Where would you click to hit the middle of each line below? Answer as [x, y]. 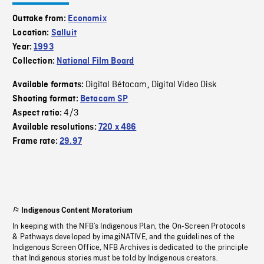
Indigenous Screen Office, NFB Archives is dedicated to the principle [131, 248]
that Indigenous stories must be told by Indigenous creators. [115, 258]
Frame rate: [36, 142]
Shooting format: [46, 99]
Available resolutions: [55, 128]
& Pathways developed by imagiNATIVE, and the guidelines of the [124, 237]
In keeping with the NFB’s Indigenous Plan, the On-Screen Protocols [129, 227]
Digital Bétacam [116, 85]
